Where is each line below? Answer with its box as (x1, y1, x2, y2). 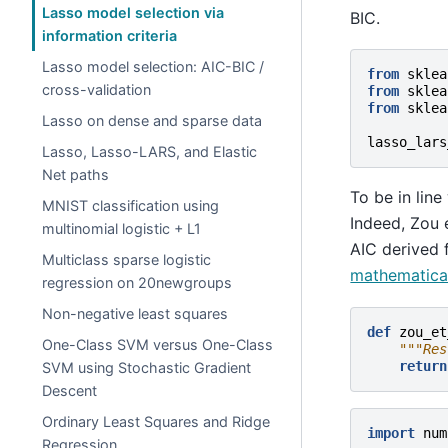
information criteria (42, 27, 178, 44)
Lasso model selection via (42, 4, 225, 21)
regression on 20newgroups (42, 274, 233, 291)
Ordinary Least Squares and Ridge (42, 413, 271, 430)
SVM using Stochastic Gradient (42, 359, 252, 376)
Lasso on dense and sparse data (42, 112, 263, 129)
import (367, 424, 416, 441)
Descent (42, 382, 98, 399)
